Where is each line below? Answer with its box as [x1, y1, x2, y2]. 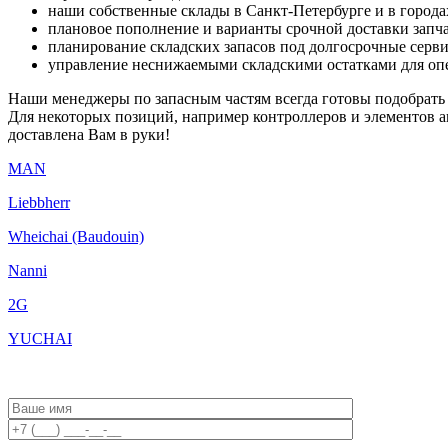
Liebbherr [8, 193, 70, 211]
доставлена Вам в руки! [8, 125, 170, 143]
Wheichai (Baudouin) [8, 227, 144, 245]
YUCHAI [8, 329, 72, 347]
